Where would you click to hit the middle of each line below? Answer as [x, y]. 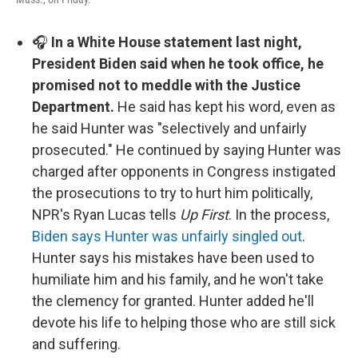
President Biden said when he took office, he [178, 64]
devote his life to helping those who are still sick [184, 322]
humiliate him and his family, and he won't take [178, 279]
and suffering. [76, 344]
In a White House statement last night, [177, 42]
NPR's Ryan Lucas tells [106, 215]
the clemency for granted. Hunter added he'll [173, 301]
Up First [204, 215]
